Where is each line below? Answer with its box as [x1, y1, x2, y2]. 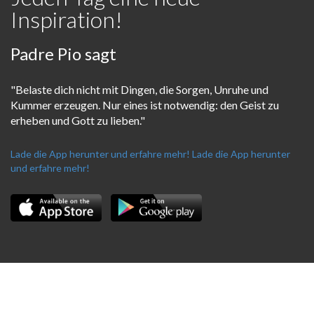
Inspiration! [11, 6, 123, 33]
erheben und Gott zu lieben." [11, 114, 145, 127]
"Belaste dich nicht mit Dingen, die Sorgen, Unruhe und [11, 83, 268, 96]
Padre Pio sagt [11, 43, 116, 64]
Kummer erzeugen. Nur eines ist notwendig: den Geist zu [11, 98, 279, 111]
